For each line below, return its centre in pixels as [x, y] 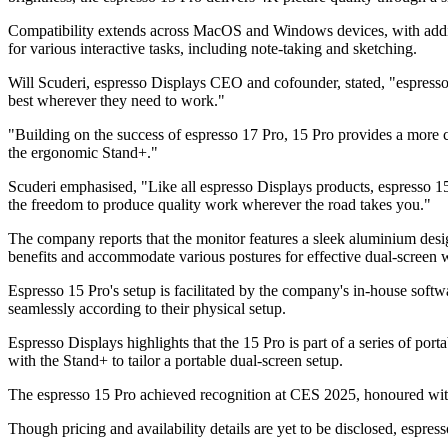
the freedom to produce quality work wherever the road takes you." [219, 205]
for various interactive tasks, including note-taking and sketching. [212, 49]
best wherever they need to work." [116, 101]
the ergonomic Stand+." [83, 153]
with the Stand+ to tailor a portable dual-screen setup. [175, 361]
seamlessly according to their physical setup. [147, 309]
